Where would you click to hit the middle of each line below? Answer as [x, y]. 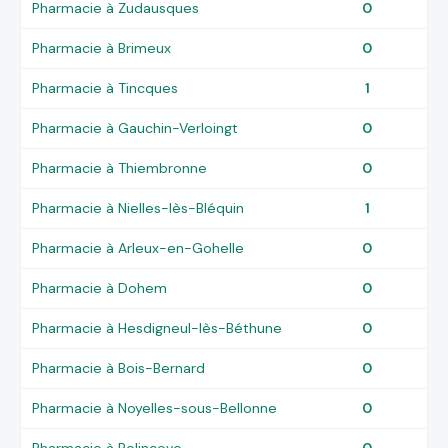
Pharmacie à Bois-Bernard [119, 367]
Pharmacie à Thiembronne [120, 167]
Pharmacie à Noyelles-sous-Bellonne [155, 407]
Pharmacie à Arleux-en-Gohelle [138, 247]
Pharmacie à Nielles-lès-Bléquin [138, 207]
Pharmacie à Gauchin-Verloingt [135, 127]
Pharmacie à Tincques [105, 87]
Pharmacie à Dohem [100, 287]
